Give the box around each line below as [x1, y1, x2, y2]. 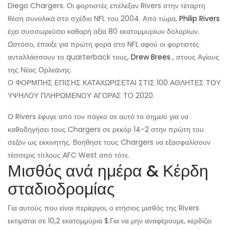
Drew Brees [131, 52, 170, 63]
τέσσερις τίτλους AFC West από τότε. [8, 150, 129, 161]
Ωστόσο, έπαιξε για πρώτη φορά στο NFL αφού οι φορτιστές [8, 39, 199, 50]
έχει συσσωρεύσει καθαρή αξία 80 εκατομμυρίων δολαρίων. [8, 26, 199, 37]
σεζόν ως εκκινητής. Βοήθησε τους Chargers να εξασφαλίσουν [8, 137, 210, 148]
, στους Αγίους [170, 52, 219, 63]
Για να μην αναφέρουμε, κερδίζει [110, 216, 212, 226]
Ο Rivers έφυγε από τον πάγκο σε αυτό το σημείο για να [8, 111, 188, 122]
